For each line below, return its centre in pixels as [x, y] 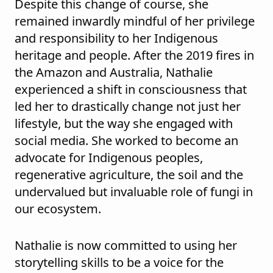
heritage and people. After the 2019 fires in [134, 55]
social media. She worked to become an [126, 141]
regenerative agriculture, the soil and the [129, 175]
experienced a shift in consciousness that [131, 90]
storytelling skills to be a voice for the [119, 263]
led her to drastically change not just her [128, 107]
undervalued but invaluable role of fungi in [134, 192]
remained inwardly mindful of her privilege [135, 21]
